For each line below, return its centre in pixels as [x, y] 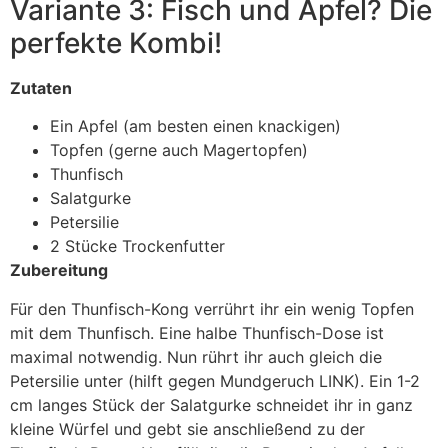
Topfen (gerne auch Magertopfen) [179, 150]
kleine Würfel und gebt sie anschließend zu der [187, 428]
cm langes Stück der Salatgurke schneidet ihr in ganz [211, 404]
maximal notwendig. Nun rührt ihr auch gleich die [196, 356]
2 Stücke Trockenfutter [137, 246]
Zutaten [41, 87]
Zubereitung [59, 270]
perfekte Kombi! [116, 42]
